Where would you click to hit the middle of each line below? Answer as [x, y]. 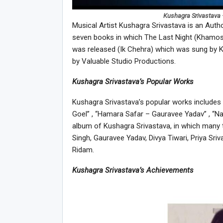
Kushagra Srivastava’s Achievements [133, 170]
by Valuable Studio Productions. [124, 61]
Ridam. [83, 150]
